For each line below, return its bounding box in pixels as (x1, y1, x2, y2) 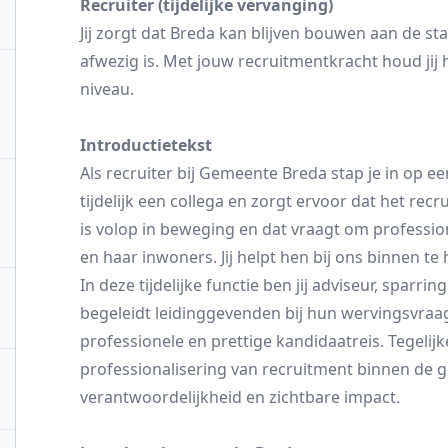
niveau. (80, 78, 134, 100)
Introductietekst (80, 134, 212, 156)
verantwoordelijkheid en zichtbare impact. (80, 386, 400, 408)
